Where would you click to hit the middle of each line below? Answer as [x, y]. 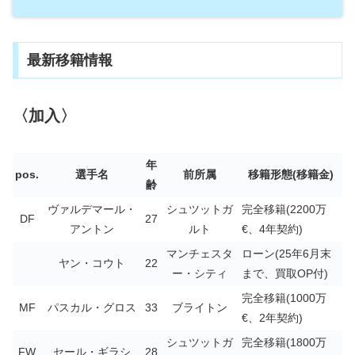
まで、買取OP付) [285, 273]
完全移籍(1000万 [284, 298]
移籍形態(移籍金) [291, 174]
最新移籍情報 [69, 61]
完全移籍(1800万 [284, 342]
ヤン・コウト [92, 263]
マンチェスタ [200, 253]
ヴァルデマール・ [92, 209]
